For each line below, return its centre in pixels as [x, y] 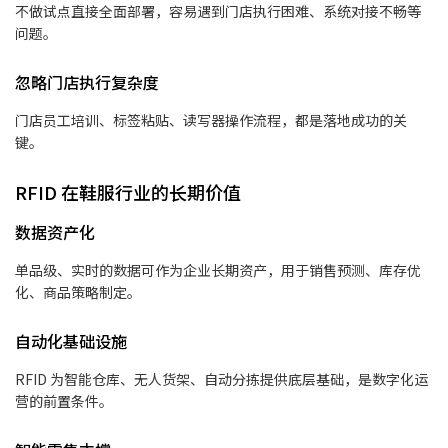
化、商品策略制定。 [78, 291]
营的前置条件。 [64, 400]
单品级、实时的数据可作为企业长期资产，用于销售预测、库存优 [218, 269]
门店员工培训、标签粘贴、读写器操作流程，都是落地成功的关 [211, 119]
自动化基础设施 [71, 340]
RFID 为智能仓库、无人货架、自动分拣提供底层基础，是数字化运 [221, 378]
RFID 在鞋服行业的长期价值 [128, 191]
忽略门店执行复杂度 [87, 81]
